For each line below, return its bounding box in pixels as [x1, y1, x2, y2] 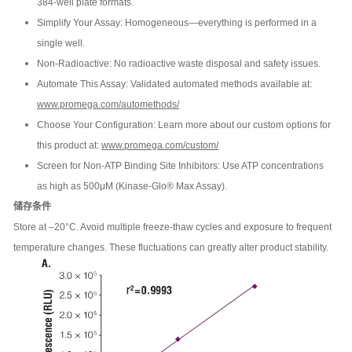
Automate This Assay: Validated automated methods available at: [37, 79, 312, 90]
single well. [37, 38, 85, 49]
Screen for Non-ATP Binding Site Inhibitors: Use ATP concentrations [37, 160, 324, 172]
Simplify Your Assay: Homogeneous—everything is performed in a [37, 17, 317, 29]
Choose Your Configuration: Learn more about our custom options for [37, 119, 331, 131]
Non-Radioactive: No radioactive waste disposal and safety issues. [37, 58, 321, 70]
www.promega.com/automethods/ [37, 99, 179, 111]
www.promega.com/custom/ [101, 140, 218, 152]
